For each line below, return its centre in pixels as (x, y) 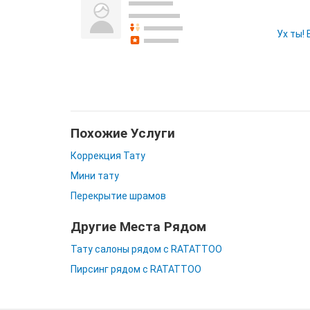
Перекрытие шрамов (118, 196)
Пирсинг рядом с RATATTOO (136, 269)
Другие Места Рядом (138, 227)
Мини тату (95, 176)
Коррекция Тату (108, 156)
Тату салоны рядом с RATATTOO (146, 249)
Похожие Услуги (123, 133)
